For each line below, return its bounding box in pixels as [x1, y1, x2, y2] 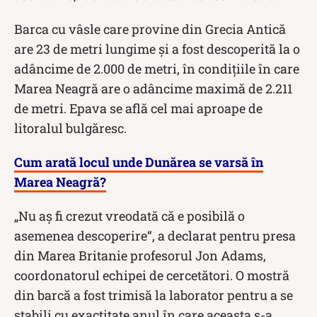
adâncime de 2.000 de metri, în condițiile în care [14, 59, 299, 77]
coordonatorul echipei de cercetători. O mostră [14, 266, 289, 284]
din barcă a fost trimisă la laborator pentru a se [14, 286, 293, 304]
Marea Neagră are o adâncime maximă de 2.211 [14, 79, 292, 97]
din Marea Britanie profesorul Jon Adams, [14, 246, 266, 264]
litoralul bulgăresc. [14, 119, 127, 137]
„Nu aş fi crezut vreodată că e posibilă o [14, 207, 245, 224]
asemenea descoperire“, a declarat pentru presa [14, 226, 296, 244]
